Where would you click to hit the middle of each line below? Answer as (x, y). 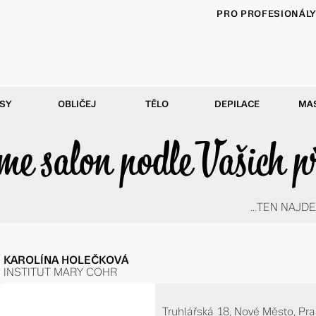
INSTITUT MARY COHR (61, 272)
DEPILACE (237, 104)
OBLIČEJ (77, 104)
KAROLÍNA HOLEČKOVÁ (66, 260)
